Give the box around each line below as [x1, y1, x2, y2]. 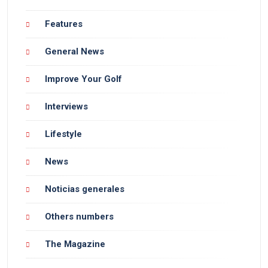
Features [45, 18, 83, 29]
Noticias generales [45, 183, 124, 194]
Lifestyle [45, 128, 82, 139]
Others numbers [45, 211, 114, 222]
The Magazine [45, 238, 105, 249]
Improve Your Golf [45, 73, 122, 84]
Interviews [45, 100, 88, 112]
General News [45, 45, 104, 57]
